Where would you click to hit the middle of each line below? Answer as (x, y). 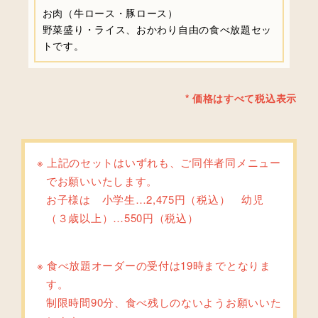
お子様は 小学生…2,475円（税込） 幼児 (155, 199)
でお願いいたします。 (102, 180)
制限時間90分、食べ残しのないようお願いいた (164, 302)
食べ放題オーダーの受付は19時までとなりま (159, 265)
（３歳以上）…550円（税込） (122, 217)
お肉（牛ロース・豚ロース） (110, 12)
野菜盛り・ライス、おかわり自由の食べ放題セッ (157, 29)
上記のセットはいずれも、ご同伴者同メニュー (164, 162)
